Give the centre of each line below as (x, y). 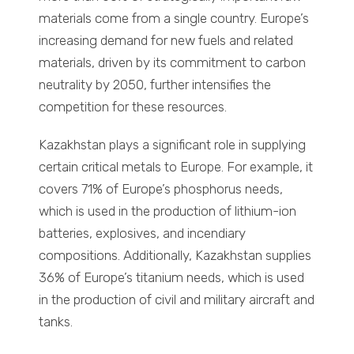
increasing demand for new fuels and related (166, 41)
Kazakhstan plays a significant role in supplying (173, 145)
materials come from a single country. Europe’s (174, 19)
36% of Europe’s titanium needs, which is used (172, 278)
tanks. (56, 322)
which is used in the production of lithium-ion (168, 211)
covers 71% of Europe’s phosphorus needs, (161, 189)
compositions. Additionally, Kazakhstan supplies (175, 256)
